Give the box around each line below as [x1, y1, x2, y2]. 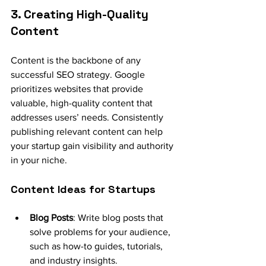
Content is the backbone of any [11, 55, 143, 65]
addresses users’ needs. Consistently [11, 112, 166, 122]
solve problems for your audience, [30, 226, 173, 237]
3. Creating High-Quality [11, 6, 151, 22]
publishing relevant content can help [11, 126, 165, 137]
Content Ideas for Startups [11, 182, 156, 196]
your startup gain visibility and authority [11, 140, 176, 151]
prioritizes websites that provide [11, 83, 145, 94]
